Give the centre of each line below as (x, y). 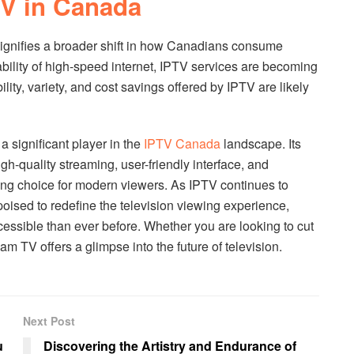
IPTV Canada (182, 143)
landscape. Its (261, 143)
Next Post (49, 321)
